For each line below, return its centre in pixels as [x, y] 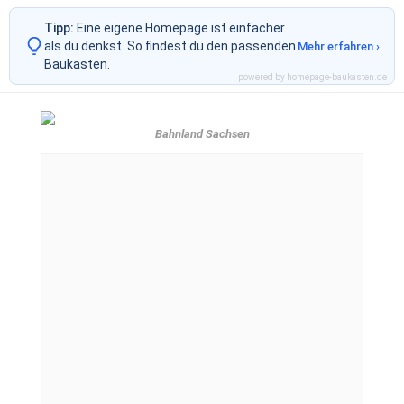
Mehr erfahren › [339, 46]
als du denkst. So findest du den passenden [170, 46]
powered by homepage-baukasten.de [312, 77]
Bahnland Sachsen [202, 134]
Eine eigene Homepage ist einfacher [179, 28]
